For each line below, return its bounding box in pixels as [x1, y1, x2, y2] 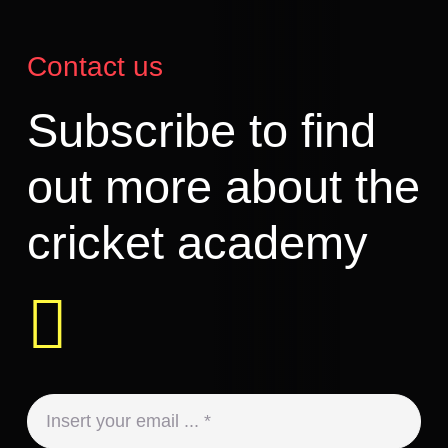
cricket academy [27, 217, 369, 270]
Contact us [27, 51, 164, 83]
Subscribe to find [27, 105, 377, 158]
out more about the [27, 161, 421, 214]
